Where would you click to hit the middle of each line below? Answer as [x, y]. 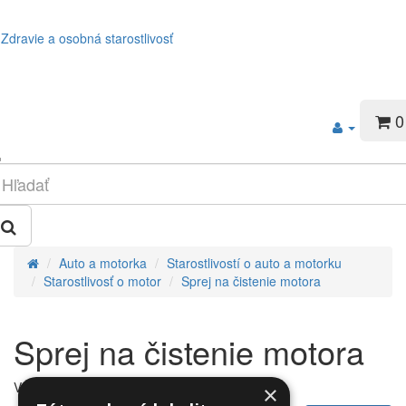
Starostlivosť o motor [102, 281]
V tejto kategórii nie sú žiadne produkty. [126, 387]
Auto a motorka [103, 263]
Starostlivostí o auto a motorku [254, 263]
